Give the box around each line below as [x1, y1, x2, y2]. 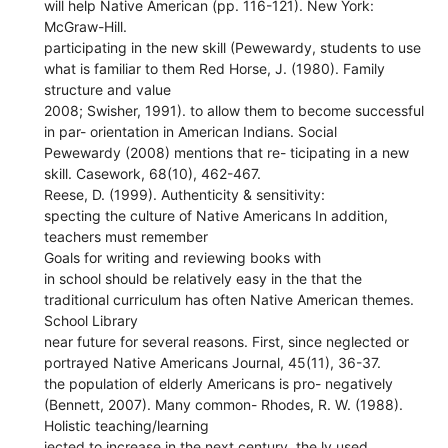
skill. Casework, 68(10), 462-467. [44, 164, 262, 182]
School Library [44, 311, 139, 329]
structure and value [44, 80, 172, 98]
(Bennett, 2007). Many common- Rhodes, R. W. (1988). [44, 395, 404, 413]
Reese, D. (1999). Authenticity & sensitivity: [44, 185, 326, 203]
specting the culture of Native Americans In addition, [44, 206, 389, 224]
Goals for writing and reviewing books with [44, 248, 322, 266]
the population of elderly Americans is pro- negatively [44, 374, 394, 392]
